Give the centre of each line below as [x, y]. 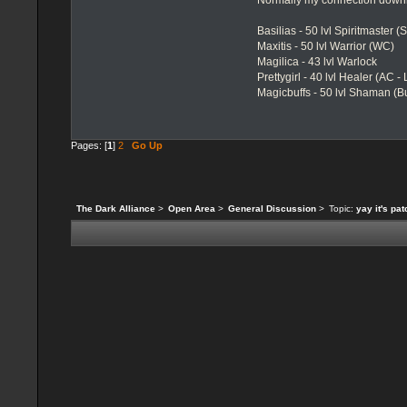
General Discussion [272, 208]
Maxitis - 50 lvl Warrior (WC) [326, 47]
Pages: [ [89, 146]
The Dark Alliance [116, 208]
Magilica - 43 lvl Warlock [318, 62]
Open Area [192, 208]
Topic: [342, 208]
